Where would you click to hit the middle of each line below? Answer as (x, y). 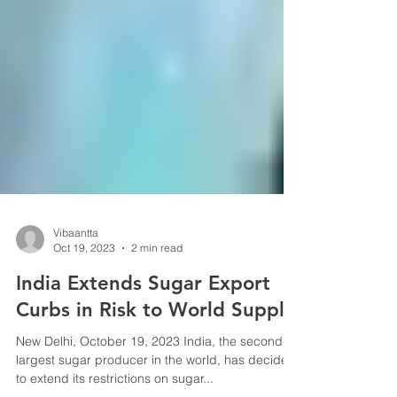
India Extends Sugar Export (143, 319)
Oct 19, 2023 (84, 283)
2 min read (157, 283)
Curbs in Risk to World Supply (155, 345)
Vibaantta (76, 268)
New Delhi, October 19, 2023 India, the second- (152, 377)
